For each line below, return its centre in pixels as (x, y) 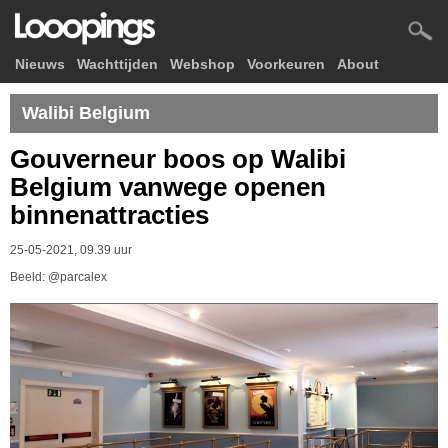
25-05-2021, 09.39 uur (71, 250)
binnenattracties (109, 215)
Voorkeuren (286, 64)
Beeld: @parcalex (58, 277)
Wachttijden (117, 64)
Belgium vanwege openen (168, 187)
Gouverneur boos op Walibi (178, 159)
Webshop (202, 64)
